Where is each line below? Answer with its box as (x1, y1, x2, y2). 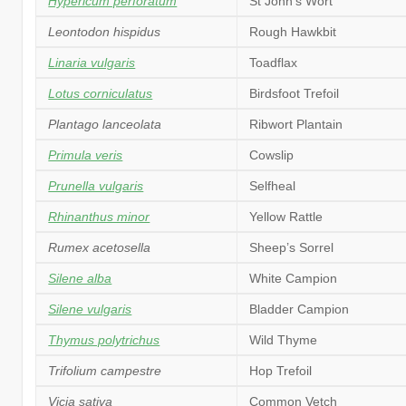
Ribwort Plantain (249, 116, 343, 131)
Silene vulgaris (48, 301, 132, 316)
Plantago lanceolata (48, 116, 162, 131)
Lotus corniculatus (48, 85, 153, 101)
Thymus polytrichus (48, 332, 160, 347)
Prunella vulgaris (48, 178, 144, 193)
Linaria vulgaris (48, 54, 136, 70)
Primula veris (48, 147, 123, 162)
